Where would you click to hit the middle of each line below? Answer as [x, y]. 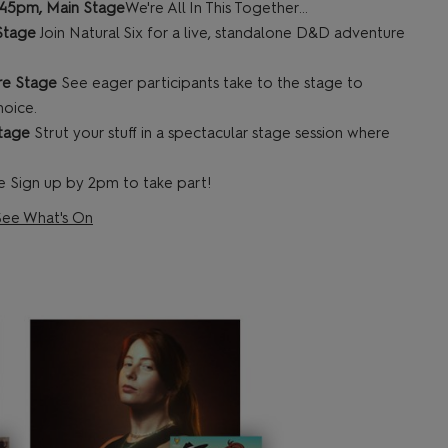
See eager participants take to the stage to [210, 83]
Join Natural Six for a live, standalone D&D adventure [220, 33]
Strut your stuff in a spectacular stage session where [212, 133]
